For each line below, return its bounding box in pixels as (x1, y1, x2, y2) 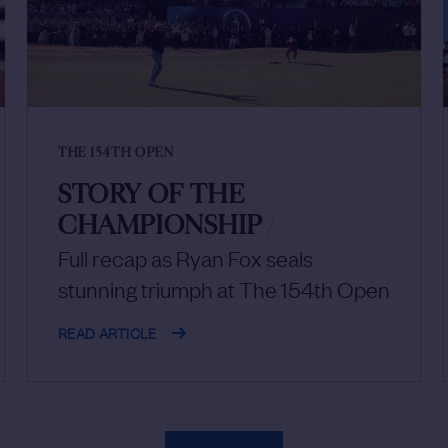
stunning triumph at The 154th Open (58, 274, 390, 304)
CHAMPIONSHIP (58, 210, 263, 243)
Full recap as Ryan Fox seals (58, 243, 313, 273)
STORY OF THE (58, 179, 246, 212)
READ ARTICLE (58, 321, 157, 344)
